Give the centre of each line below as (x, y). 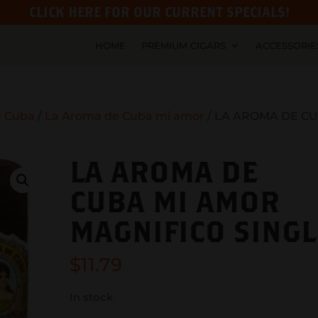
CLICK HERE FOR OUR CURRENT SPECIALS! (159, 12)
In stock (92, 297)
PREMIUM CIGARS (183, 46)
